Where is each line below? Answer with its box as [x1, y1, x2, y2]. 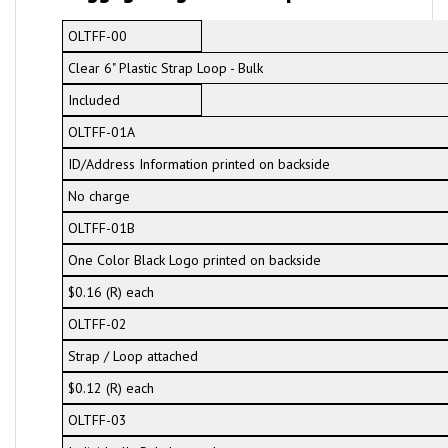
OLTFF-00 [67, 27, 127, 45]
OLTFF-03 [67, 411, 127, 429]
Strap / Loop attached [67, 347, 198, 365]
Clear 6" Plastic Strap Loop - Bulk [67, 59, 263, 77]
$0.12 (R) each [67, 379, 154, 397]
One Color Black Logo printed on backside [67, 251, 321, 269]
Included [67, 91, 120, 109]
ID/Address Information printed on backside [67, 155, 330, 173]
